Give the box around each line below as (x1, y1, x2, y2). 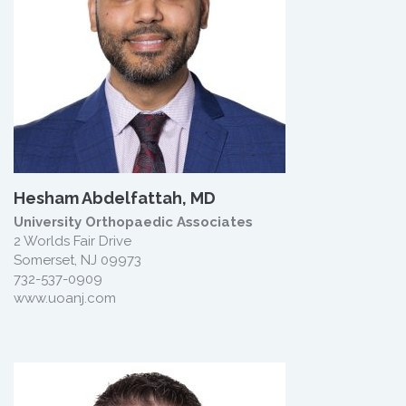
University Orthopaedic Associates (14, 214, 253, 230)
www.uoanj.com (14, 290, 116, 306)
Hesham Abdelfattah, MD (14, 188, 216, 208)
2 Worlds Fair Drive (14, 233, 131, 249)
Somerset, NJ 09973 (14, 252, 141, 268)
